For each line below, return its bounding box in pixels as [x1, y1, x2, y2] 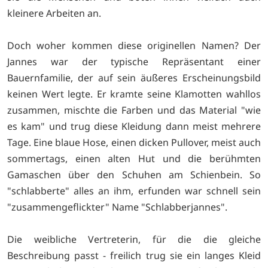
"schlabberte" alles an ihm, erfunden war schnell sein [7, 184, 261, 197]
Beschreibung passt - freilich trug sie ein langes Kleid [7, 248, 261, 262]
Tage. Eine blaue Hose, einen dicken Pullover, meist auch [7, 135, 261, 149]
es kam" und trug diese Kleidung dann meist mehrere [7, 119, 261, 133]
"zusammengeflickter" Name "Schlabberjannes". [7, 200, 227, 214]
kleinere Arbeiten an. [7, 6, 101, 20]
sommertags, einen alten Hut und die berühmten [7, 151, 261, 165]
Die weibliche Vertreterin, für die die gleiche [7, 232, 261, 246]
